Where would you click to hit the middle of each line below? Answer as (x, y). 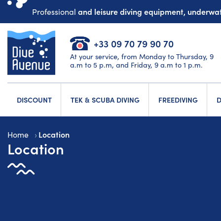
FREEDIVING (178, 100)
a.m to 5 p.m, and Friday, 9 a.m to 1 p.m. (136, 65)
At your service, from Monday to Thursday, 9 (142, 56)
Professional (55, 12)
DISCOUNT (34, 100)
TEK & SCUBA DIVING (105, 100)
